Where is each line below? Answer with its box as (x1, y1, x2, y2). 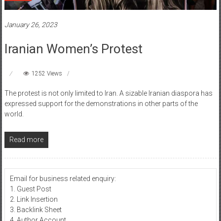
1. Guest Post (9, 184, 51, 193)
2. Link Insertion (9, 195, 58, 203)
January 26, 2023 (4, 20, 57, 29)
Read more (9, 135, 43, 144)
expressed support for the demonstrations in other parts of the (4, 99, 198, 108)
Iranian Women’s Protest (4, 41, 143, 56)
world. (4, 110, 24, 118)
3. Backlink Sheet (9, 205, 62, 214)
